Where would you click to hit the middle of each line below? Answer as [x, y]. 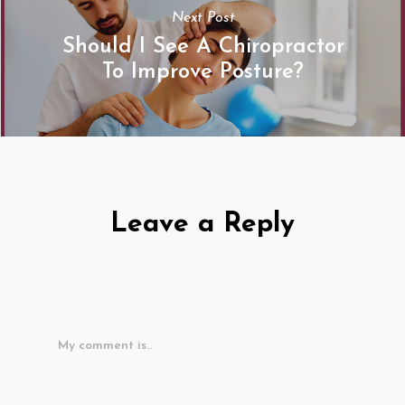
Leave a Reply [202, 225]
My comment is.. [105, 346]
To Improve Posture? [203, 72]
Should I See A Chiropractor [203, 47]
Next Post [203, 18]
